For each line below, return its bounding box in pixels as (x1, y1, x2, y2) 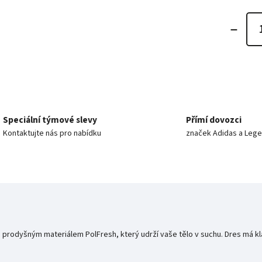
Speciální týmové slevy (3, 113, 98, 126)
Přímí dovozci (185, 113, 242, 126)
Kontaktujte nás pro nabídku (3, 127, 102, 139)
